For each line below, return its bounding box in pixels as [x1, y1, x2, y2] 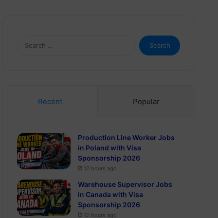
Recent [37, 97, 62, 106]
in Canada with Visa [78, 190, 144, 199]
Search [135, 36, 157, 44]
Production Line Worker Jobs [78, 133, 175, 142]
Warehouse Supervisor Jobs [78, 180, 173, 188]
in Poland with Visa [78, 144, 142, 152]
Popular [132, 97, 160, 106]
